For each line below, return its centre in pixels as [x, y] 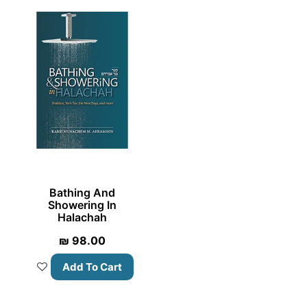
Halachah [82, 218]
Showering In [82, 205]
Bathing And [82, 193]
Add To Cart [92, 267]
